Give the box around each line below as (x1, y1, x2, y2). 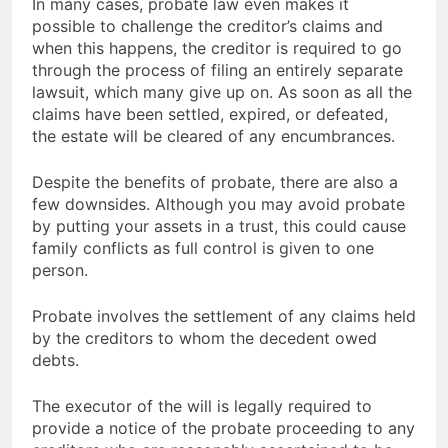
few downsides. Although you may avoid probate (32, 193, 405, 214)
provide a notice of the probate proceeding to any (32, 417, 415, 438)
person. (32, 259, 88, 280)
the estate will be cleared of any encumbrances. (32, 125, 395, 146)
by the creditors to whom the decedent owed (32, 327, 377, 348)
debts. (32, 349, 79, 370)
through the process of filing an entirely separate (32, 59, 403, 80)
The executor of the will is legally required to (32, 395, 372, 416)
